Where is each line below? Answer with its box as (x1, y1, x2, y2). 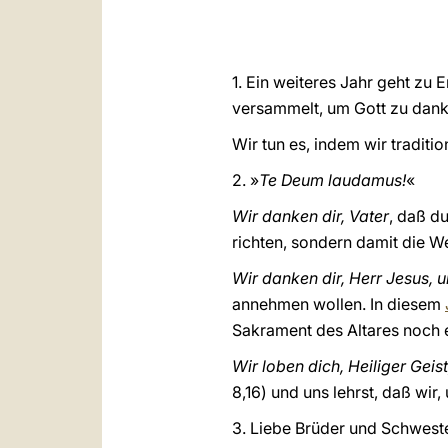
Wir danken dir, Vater (232, 206, 389, 226)
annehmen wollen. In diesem (232, 294, 445, 314)
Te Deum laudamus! (259, 170, 406, 190)
